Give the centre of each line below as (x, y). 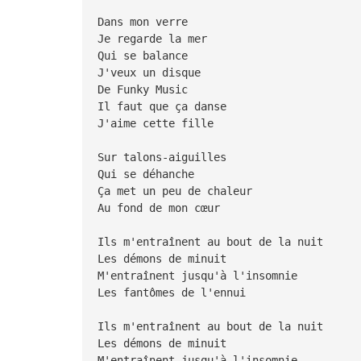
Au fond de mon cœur (162, 207)
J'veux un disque (152, 72)
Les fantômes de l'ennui (174, 292)
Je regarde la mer (155, 38)
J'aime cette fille (158, 123)
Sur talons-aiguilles (165, 157)
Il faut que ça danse (165, 106)
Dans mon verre (145, 21)
